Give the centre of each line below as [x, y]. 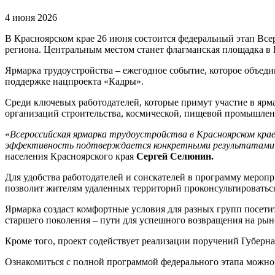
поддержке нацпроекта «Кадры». [74, 82]
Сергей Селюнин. [175, 157]
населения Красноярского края [71, 157]
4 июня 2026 [31, 18]
